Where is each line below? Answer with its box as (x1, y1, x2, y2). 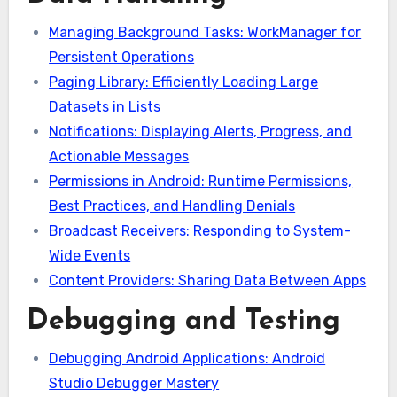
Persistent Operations (49, 48, 195, 66)
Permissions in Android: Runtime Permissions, (49, 172, 353, 190)
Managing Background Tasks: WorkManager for (49, 23, 362, 41)
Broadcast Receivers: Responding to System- (49, 222, 352, 239)
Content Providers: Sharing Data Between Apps (49, 271, 367, 289)
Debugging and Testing (26, 307, 340, 337)
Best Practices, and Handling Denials (49, 197, 296, 214)
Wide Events (49, 246, 131, 264)
